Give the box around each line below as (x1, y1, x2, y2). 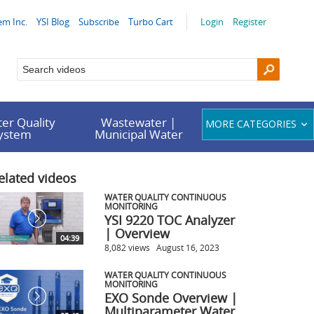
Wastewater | (101, 114, 176, 130)
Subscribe (78, 15, 119, 28)
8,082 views (104, 241, 150, 253)
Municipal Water (94, 126, 183, 142)
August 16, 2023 (156, 241, 219, 253)
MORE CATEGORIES (205, 117, 299, 130)
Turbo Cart (128, 15, 173, 28)
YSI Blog (36, 15, 69, 28)
